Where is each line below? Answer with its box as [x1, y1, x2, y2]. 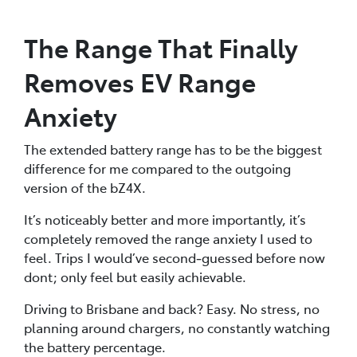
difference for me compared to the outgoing [24, 159, 291, 177]
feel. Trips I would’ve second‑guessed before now [24, 248, 325, 266]
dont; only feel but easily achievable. [24, 267, 249, 285]
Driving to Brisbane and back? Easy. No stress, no [24, 299, 320, 317]
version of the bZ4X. [24, 178, 146, 196]
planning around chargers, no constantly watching [24, 318, 330, 336]
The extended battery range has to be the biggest [24, 139, 322, 158]
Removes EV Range [24, 63, 256, 99]
